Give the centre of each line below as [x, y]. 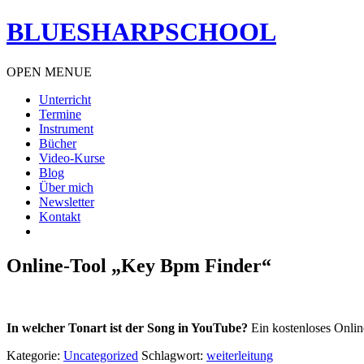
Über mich [66, 187]
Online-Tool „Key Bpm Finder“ [139, 265]
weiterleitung [240, 355]
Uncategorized [101, 355]
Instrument [66, 128]
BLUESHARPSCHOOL [141, 32]
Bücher [58, 143]
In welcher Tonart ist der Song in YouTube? [127, 327]
